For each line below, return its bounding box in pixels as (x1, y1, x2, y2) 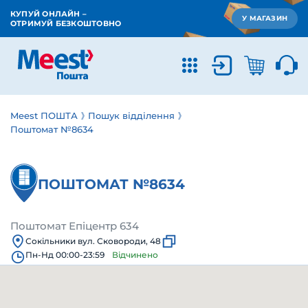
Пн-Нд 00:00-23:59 (25, 250, 107, 260)
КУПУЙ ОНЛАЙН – (10, 9, 87, 19)
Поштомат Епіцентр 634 (10, 219, 139, 232)
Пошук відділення (88, 110, 175, 121)
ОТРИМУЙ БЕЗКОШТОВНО (10, 19, 122, 28)
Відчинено (112, 250, 158, 260)
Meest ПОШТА (10, 110, 78, 121)
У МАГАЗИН (242, 14, 287, 23)
